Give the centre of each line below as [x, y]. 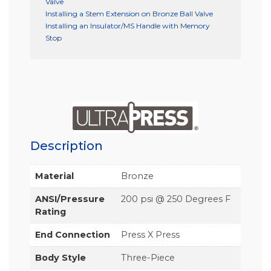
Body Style [60, 257]
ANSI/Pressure [70, 199]
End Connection [73, 234]
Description [67, 145]
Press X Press [150, 234]
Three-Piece [148, 257]
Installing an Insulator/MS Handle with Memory [128, 26]
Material [54, 176]
